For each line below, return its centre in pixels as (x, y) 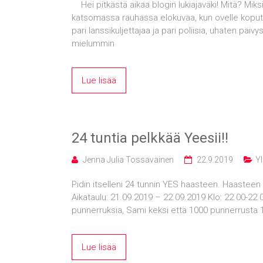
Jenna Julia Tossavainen (128, 160)
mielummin (93, 43)
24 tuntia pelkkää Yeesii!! (150, 138)
